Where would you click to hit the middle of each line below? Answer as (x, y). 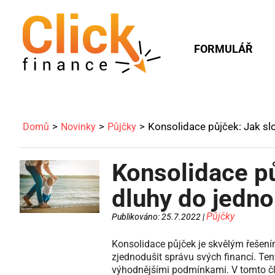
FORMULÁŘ (223, 49)
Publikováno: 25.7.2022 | (159, 217)
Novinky (78, 127)
